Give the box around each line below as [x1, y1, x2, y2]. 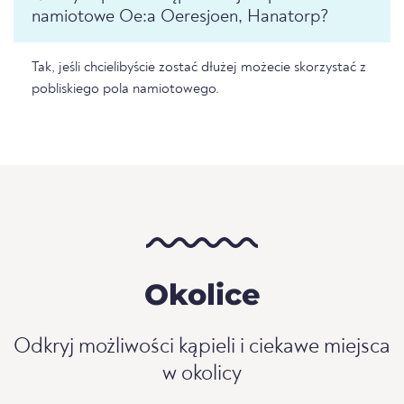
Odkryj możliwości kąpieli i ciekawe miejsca [14, 336, 390, 359]
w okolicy [162, 363, 242, 386]
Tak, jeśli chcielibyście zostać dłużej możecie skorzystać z [32, 60, 366, 76]
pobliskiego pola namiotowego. [32, 82, 219, 97]
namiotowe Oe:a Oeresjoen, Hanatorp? [32, 8, 329, 27]
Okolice [143, 277, 261, 313]
